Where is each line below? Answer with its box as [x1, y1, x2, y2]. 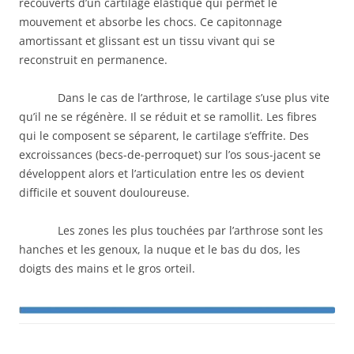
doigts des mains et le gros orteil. [19, 260, 195, 276]
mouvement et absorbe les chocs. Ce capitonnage [19, 13, 282, 29]
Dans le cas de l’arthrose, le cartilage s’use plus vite [58, 89, 330, 105]
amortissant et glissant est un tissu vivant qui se [19, 32, 275, 48]
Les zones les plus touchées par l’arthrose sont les [58, 222, 323, 238]
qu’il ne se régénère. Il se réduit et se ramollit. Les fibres [19, 108, 317, 124]
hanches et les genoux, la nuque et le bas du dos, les [19, 241, 300, 257]
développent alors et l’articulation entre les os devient [19, 165, 304, 181]
